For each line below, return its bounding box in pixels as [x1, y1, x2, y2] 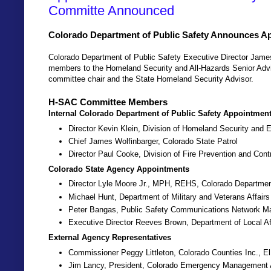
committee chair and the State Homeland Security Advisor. [48, 74, 256, 84]
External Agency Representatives [48, 232, 171, 242]
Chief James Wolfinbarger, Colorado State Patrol [68, 136, 238, 146]
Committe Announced [48, 2, 174, 18]
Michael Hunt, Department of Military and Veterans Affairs [68, 192, 270, 201]
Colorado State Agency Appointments [48, 164, 189, 174]
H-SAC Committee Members [48, 97, 168, 108]
